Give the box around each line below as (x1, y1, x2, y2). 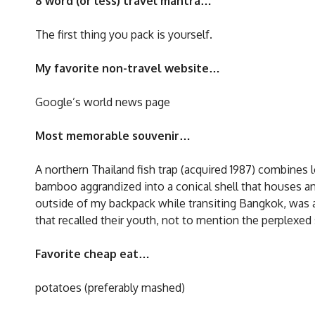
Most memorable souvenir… (35, 129, 191, 143)
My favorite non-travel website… (35, 61, 220, 76)
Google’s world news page (35, 95, 170, 110)
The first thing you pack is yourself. (35, 27, 212, 42)
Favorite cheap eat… (35, 247, 150, 262)
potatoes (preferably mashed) (35, 281, 185, 295)
